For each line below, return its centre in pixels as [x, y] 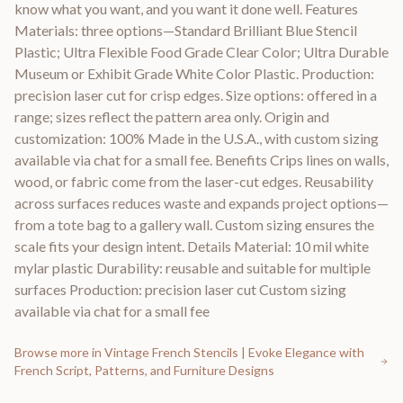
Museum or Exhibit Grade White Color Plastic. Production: [194, 73]
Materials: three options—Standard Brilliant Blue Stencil [186, 30]
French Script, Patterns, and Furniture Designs [144, 370]
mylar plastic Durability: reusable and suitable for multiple [193, 268]
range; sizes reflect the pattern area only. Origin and [172, 116]
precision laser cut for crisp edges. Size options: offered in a [196, 95]
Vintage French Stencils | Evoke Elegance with [234, 352]
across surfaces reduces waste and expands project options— [201, 203]
